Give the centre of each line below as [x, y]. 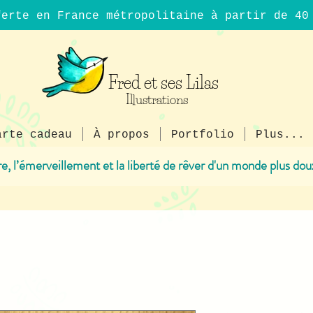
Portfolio [202, 135]
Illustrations [156, 100]
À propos [121, 135]
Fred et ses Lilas [163, 83]
